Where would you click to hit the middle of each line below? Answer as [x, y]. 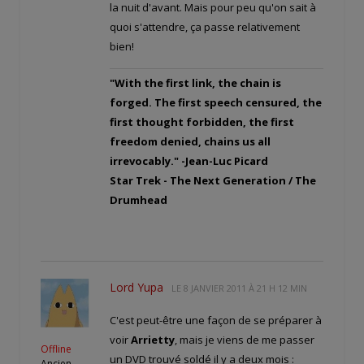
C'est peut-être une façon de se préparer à [216, 321]
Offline [56, 349]
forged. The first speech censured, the [216, 103]
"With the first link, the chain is [195, 83]
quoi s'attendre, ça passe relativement [205, 27]
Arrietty [153, 340]
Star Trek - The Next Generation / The [213, 181]
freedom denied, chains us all [190, 142]
